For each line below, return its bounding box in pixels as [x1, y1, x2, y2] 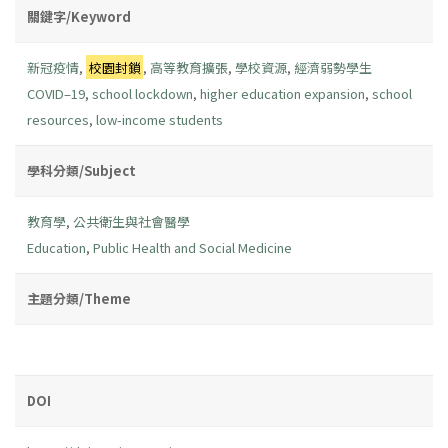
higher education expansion [200, 83, 365, 103]
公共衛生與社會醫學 [73, 211, 190, 231]
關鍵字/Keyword [27, 6, 131, 26]
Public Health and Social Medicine [93, 237, 292, 257]
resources [27, 109, 89, 129]
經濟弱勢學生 [294, 57, 373, 77]
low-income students [96, 109, 223, 129]
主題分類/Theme [27, 288, 131, 308]
